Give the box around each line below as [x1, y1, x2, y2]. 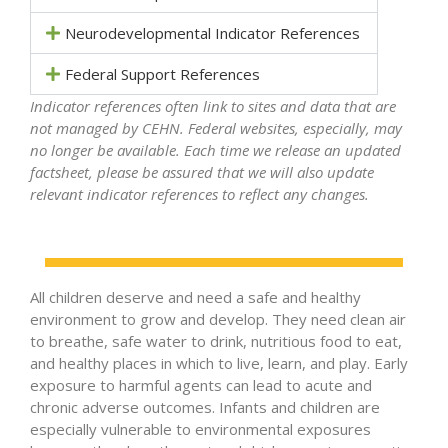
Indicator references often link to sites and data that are [30, 95, 396, 116]
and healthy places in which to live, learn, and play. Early [30, 352, 408, 373]
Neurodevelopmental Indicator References [65, 22, 361, 43]
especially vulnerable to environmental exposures [30, 418, 371, 439]
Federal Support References [65, 63, 261, 84]
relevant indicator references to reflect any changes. [30, 183, 369, 204]
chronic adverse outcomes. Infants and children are [30, 396, 380, 417]
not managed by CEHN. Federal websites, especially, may [30, 117, 402, 138]
